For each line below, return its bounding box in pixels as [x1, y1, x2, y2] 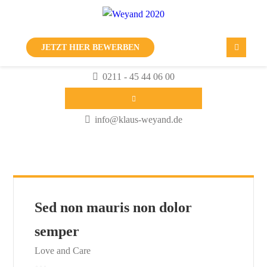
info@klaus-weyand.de [95, 114, 182, 125]
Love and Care [35, 246, 91, 256]
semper [35, 223, 80, 240]
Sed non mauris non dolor [35, 200, 193, 216]
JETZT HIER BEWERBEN [41, 43, 139, 52]
